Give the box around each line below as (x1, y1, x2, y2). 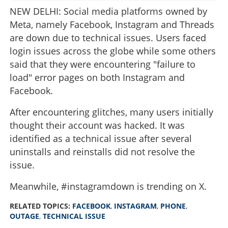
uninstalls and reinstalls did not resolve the (10, 145, 195, 158)
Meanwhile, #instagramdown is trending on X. (10, 180, 207, 192)
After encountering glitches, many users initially (10, 105, 213, 118)
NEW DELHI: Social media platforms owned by (10, 5, 207, 17)
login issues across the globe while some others (10, 44, 216, 57)
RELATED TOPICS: (10, 201, 72, 211)
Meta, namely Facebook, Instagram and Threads (10, 18, 214, 31)
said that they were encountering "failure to (10, 58, 195, 70)
